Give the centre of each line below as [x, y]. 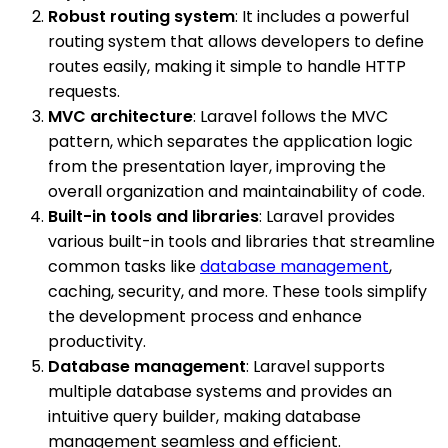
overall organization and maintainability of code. [236, 191]
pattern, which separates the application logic [230, 141]
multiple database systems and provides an [220, 391]
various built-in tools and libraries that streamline [241, 241]
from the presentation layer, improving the [217, 166]
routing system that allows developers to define [236, 41]
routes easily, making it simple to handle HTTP [227, 66]
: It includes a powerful [322, 16]
